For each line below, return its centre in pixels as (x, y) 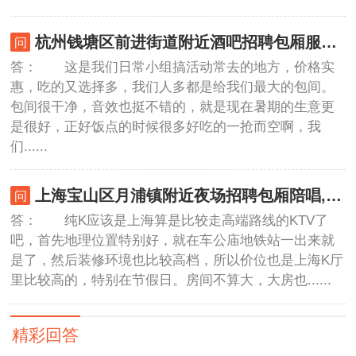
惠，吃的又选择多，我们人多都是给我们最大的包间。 (173, 87)
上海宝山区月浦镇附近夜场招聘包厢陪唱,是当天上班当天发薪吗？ (333, 196)
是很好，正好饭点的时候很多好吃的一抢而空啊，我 (166, 126)
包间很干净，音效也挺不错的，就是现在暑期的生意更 (173, 106)
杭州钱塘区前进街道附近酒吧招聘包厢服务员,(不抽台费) (329, 42)
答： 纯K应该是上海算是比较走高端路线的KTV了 (170, 220)
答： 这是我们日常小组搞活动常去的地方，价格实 (173, 67)
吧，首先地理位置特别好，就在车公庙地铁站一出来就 (173, 240)
